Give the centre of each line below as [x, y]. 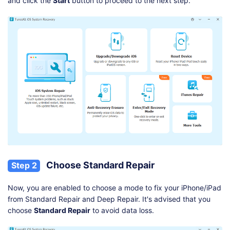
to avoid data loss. [122, 210]
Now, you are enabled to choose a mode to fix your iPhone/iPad [114, 187]
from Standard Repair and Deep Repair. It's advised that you [109, 199]
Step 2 [24, 165]
